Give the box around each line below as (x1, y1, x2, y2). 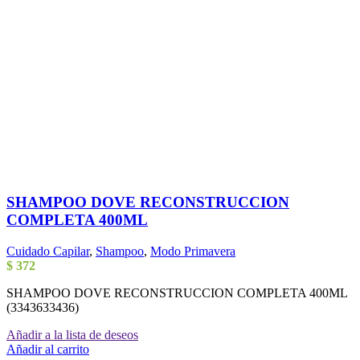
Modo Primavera (150, 244, 235, 259)
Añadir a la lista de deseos (6, 328, 138, 342)
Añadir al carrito (6, 342, 89, 357)
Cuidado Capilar (6, 244, 89, 259)
